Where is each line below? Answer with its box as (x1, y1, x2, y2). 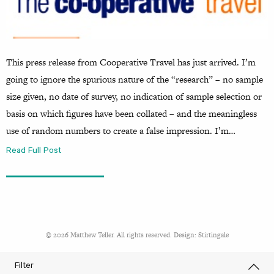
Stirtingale (198, 229, 229, 240)
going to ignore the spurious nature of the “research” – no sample (6, 72, 263, 86)
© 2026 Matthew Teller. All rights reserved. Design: (45, 229, 198, 240)
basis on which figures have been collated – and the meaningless (6, 106, 257, 120)
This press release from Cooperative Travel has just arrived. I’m (6, 55, 256, 68)
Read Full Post (6, 146, 61, 157)
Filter (15, 262, 34, 272)
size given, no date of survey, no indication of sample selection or (6, 89, 262, 103)
